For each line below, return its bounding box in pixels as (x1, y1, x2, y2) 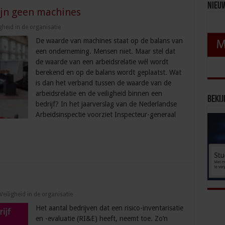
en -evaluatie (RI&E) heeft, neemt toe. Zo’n (35, 214, 168, 223)
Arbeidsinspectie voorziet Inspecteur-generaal (35, 110, 176, 119)
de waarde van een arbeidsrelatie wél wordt (35, 58, 168, 66)
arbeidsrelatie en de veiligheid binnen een (35, 89, 162, 98)
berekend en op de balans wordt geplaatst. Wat (35, 68, 181, 77)
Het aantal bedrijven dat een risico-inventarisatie (35, 204, 183, 212)
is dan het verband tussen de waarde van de (35, 79, 171, 87)
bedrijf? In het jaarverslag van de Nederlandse (35, 100, 177, 108)
